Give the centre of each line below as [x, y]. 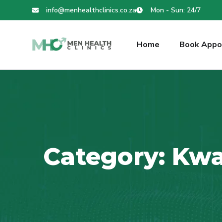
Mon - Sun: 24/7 [175, 10]
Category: [108, 156]
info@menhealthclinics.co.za [91, 10]
